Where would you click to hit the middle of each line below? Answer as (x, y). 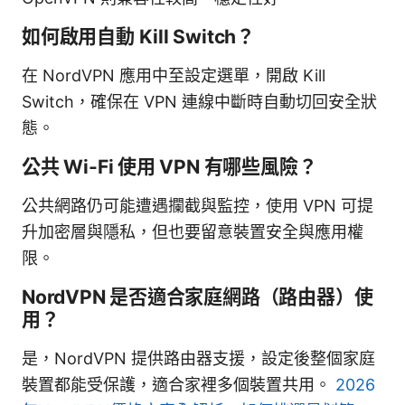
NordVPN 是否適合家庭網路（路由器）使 (198, 297)
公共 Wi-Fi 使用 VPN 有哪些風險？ (170, 166)
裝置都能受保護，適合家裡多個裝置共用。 (179, 384)
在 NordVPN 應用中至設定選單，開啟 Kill (174, 75)
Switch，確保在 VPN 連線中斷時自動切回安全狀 (199, 101)
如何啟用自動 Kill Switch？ (138, 36)
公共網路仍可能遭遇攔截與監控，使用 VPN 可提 (198, 205)
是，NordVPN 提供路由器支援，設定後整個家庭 (198, 358)
